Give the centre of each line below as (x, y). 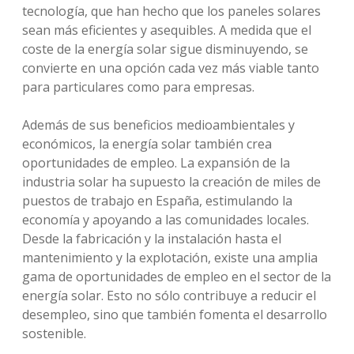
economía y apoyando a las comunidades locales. (166, 220)
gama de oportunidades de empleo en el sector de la (177, 277)
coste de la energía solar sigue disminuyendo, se (165, 49)
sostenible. (54, 333)
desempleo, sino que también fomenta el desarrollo (175, 314)
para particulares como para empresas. (138, 87)
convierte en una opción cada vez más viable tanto (171, 68)
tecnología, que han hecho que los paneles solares (171, 11)
